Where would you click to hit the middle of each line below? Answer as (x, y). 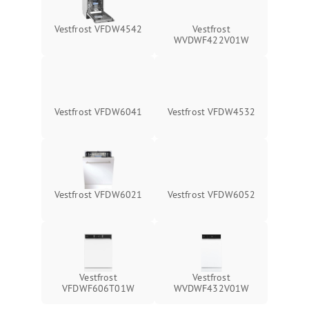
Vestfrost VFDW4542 (98, 29)
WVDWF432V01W (211, 288)
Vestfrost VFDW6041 (98, 112)
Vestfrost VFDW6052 (211, 195)
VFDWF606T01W (98, 288)
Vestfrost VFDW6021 (98, 195)
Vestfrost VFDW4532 (211, 112)
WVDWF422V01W (211, 40)
